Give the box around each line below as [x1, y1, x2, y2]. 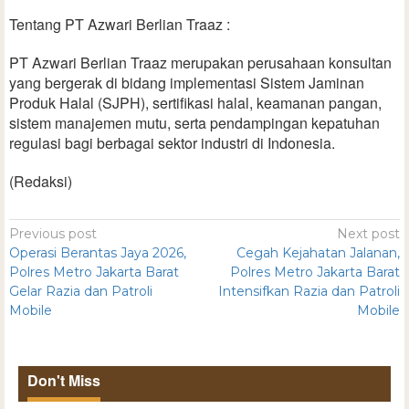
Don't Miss [27, 370, 100, 392]
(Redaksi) [9, 171, 72, 193]
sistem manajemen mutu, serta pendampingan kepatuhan [9, 112, 380, 134]
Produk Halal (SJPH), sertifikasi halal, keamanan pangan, [9, 92, 382, 114]
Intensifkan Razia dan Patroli [218, 283, 400, 300]
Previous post [9, 225, 97, 243]
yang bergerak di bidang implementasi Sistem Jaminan [9, 72, 364, 94]
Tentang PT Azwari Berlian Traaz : [9, 14, 230, 36]
